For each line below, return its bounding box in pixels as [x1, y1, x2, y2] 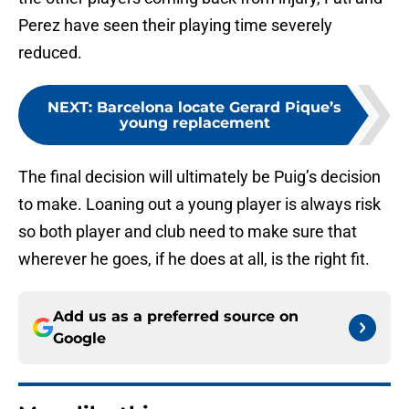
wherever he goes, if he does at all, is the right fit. [18, 249, 370, 269]
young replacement [119, 114, 270, 132]
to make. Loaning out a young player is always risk [18, 194, 381, 215]
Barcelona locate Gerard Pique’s [97, 99, 341, 117]
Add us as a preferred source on [53, 308, 299, 326]
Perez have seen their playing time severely [18, 16, 332, 36]
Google [53, 330, 106, 348]
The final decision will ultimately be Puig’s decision [18, 167, 381, 187]
